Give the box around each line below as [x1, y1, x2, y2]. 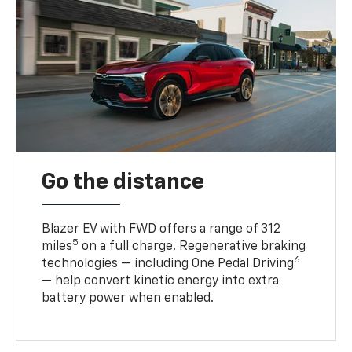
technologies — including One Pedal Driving [42, 258, 295, 271]
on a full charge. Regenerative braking [79, 240, 306, 254]
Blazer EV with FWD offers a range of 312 [42, 223, 281, 236]
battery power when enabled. [42, 292, 214, 306]
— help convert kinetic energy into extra [42, 275, 280, 288]
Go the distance [42, 171, 205, 194]
